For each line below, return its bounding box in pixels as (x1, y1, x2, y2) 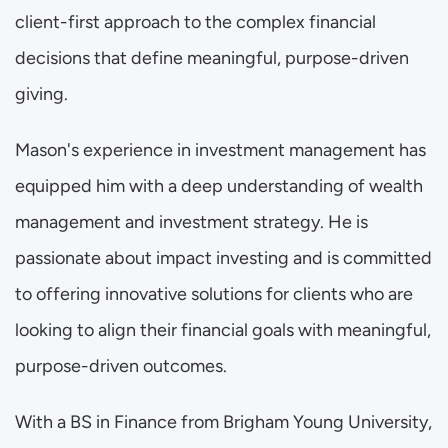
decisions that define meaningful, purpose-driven (15, 47, 409, 69)
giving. (15, 83, 68, 105)
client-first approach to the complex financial (15, 11, 376, 33)
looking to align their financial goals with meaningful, (15, 319, 431, 341)
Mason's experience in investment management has (15, 139, 426, 161)
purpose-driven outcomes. (15, 355, 227, 377)
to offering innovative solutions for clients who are (15, 283, 413, 305)
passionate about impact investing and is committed (15, 247, 432, 269)
